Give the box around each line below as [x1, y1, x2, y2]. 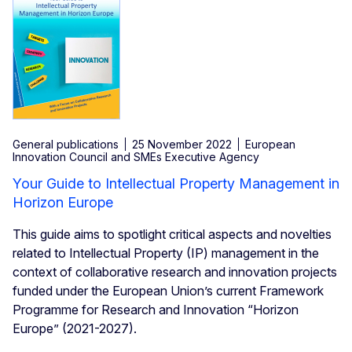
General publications [13, 137, 119, 152]
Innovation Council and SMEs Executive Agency [13, 150, 259, 164]
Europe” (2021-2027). [13, 321, 137, 337]
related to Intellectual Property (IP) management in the [13, 245, 319, 262]
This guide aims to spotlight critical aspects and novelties [13, 226, 332, 243]
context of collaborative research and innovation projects [13, 264, 337, 280]
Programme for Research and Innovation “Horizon [13, 302, 299, 318]
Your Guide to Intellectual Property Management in [13, 175, 339, 192]
